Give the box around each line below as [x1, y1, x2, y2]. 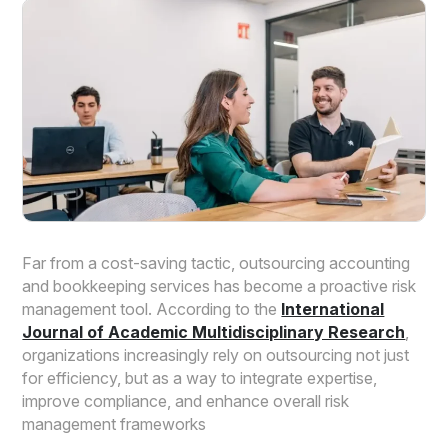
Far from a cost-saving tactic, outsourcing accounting [22, 253, 411, 274]
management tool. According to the [22, 299, 282, 320]
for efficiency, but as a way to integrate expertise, [22, 368, 378, 389]
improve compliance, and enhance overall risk [22, 391, 350, 412]
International [281, 299, 385, 320]
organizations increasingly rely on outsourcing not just [22, 345, 410, 366]
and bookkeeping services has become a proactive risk [22, 276, 417, 297]
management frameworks [22, 414, 207, 435]
